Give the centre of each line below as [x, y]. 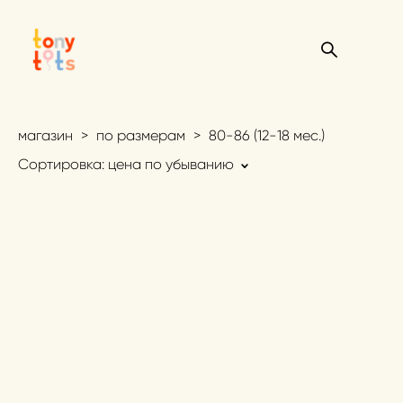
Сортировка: [61, 164]
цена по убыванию [171, 164]
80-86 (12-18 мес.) [267, 135]
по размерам [141, 135]
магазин [45, 135]
